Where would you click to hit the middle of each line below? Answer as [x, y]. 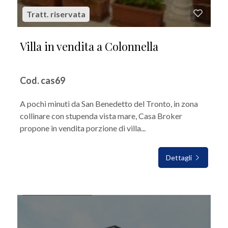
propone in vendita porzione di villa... [83, 128]
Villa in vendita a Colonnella [89, 46]
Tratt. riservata [56, 14]
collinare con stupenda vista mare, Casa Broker [101, 116]
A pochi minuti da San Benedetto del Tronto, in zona [109, 104]
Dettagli [180, 158]
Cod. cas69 [42, 80]
